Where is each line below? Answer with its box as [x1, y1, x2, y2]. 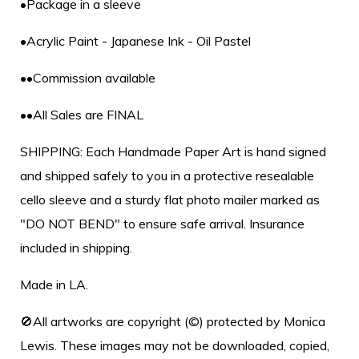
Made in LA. [20, 276, 88, 292]
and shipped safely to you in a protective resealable [20, 167, 314, 184]
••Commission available [20, 69, 155, 86]
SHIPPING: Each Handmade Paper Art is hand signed [20, 143, 326, 159]
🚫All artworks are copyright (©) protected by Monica [20, 313, 325, 329]
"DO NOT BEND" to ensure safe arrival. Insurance [20, 215, 305, 232]
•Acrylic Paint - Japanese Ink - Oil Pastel [20, 32, 251, 49]
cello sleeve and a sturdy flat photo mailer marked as [20, 191, 320, 208]
